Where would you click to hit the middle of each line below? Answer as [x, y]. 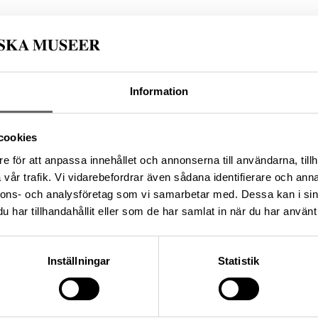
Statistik [238, 261]
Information [159, 91]
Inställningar [79, 261]
